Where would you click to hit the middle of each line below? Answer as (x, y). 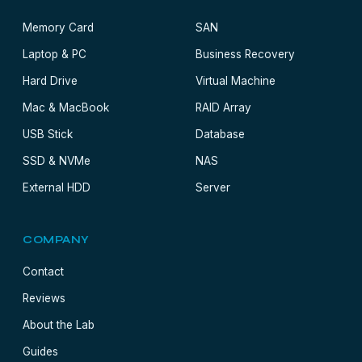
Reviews (44, 298)
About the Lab (59, 325)
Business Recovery (245, 54)
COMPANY (56, 240)
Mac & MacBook (66, 107)
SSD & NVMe (57, 161)
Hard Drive (50, 81)
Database (220, 134)
